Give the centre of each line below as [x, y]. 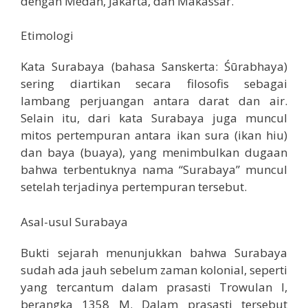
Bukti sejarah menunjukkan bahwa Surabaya [154, 252]
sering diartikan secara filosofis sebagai [154, 84]
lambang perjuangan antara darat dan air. [154, 101]
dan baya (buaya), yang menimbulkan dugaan [154, 153]
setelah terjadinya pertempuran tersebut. [134, 187]
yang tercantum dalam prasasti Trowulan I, [154, 287]
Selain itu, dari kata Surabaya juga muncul [154, 118]
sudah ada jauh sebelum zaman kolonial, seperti [154, 269]
